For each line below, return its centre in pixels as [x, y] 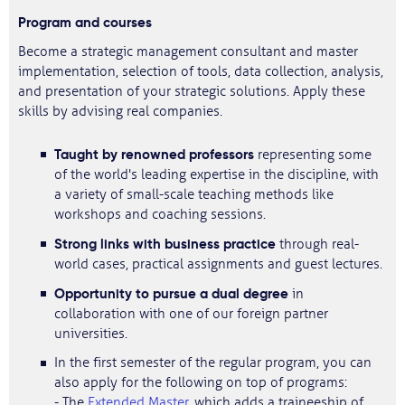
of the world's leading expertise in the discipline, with [217, 175]
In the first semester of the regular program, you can [213, 363]
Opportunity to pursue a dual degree [171, 293]
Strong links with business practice [165, 244]
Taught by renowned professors [154, 154]
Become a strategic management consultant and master [188, 52]
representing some [313, 155]
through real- [317, 245]
